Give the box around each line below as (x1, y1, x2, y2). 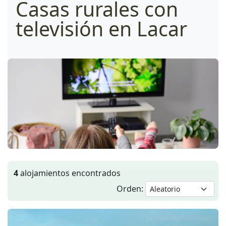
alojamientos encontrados (18, 167, 121, 179)
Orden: (117, 183, 145, 194)
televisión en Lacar (16, 15, 187, 42)
